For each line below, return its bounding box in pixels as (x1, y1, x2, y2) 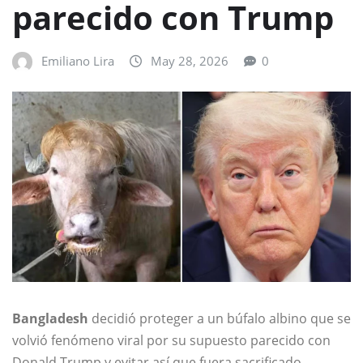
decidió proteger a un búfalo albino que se (88, 310, 351, 328)
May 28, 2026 (151, 52, 228, 69)
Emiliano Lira (41, 52, 114, 69)
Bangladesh (12, 310, 88, 328)
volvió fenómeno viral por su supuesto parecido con (12, 331, 331, 350)
